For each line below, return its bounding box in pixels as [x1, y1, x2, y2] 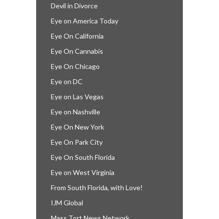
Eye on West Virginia [51, 168, 114, 176]
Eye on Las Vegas [51, 92, 104, 101]
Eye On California [51, 31, 104, 40]
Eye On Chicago [51, 62, 100, 70]
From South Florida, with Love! [51, 183, 143, 192]
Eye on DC [51, 77, 83, 86]
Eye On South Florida [51, 153, 115, 161]
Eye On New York [51, 122, 104, 131]
